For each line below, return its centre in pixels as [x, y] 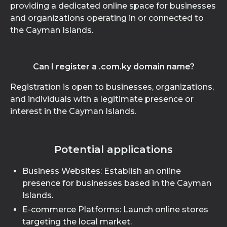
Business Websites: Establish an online [102, 171]
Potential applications [113, 149]
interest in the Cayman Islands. [73, 111]
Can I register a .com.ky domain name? [113, 67]
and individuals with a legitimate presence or [102, 99]
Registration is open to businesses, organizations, [112, 87]
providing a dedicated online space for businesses [113, 6]
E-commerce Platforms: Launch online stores [115, 210]
